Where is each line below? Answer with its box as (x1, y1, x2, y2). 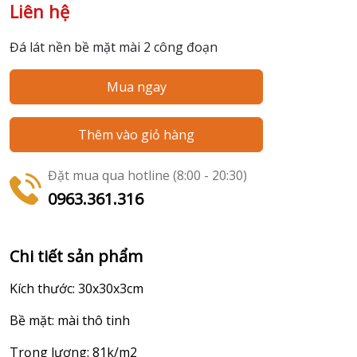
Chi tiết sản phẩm (10, 245, 143, 268)
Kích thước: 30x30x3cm (10, 280, 143, 298)
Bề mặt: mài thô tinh (10, 312, 130, 330)
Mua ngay (106, 78, 167, 96)
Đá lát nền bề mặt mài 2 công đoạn (10, 38, 218, 57)
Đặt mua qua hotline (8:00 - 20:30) (48, 167, 247, 185)
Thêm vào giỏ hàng (78, 126, 194, 144)
